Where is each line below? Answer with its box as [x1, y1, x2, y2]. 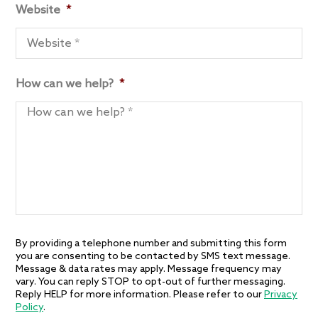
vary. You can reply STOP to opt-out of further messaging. [16, 276, 285, 289]
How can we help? [16, 77, 114, 92]
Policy [16, 302, 43, 314]
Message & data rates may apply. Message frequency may [16, 263, 282, 276]
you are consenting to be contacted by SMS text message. [16, 251, 290, 263]
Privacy [264, 289, 297, 302]
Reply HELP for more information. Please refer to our [16, 289, 264, 302]
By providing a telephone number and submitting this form [16, 238, 287, 251]
